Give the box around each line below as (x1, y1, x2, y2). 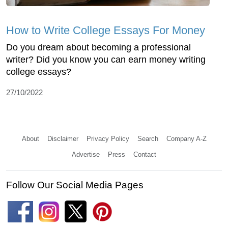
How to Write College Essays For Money (6, 24, 205, 37)
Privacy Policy (86, 135, 129, 143)
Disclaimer (47, 135, 78, 143)
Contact (133, 151, 156, 159)
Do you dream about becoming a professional (6, 42, 191, 53)
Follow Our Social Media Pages (6, 180, 144, 191)
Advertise (72, 151, 100, 159)
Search (137, 135, 158, 143)
